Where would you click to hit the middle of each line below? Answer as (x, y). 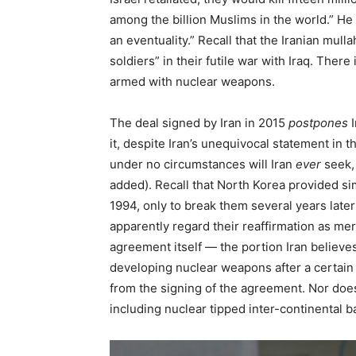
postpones (318, 122)
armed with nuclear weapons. (192, 81)
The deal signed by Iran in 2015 (199, 122)
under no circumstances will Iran (203, 164)
